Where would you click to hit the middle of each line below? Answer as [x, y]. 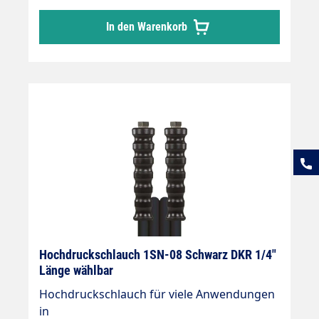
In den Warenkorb [148, 26]
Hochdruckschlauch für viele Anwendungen [157, 294]
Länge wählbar [76, 270]
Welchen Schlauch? [90, 12]
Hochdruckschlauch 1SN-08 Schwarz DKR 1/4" [158, 254]
